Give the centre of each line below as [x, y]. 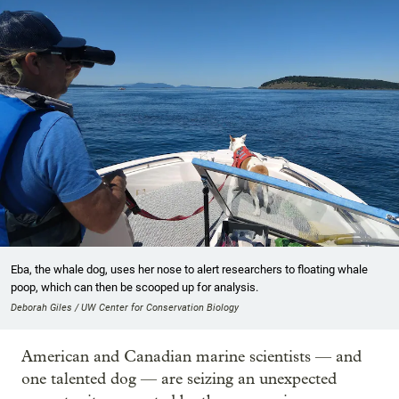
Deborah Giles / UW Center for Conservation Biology [125, 308]
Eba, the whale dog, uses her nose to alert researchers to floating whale [189, 270]
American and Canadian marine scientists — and [191, 357]
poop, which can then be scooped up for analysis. [134, 288]
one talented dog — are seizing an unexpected [179, 379]
